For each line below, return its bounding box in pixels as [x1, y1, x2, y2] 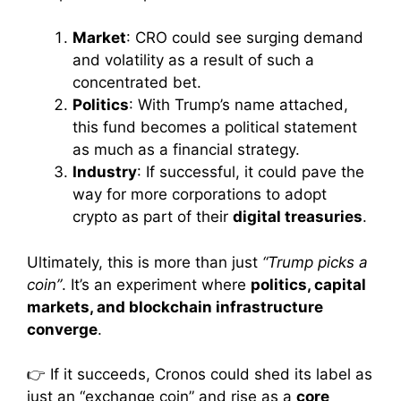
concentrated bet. [73, 73, 201, 92]
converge [27, 320, 98, 338]
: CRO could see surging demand [126, 29, 363, 47]
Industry [73, 163, 137, 182]
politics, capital [251, 275, 366, 294]
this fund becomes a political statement [73, 118, 357, 137]
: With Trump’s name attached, [129, 96, 348, 115]
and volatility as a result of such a [73, 51, 314, 70]
